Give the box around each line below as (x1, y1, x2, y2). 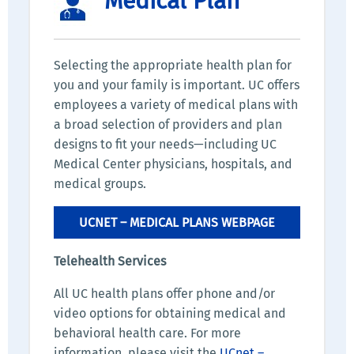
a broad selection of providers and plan (54, 117, 282, 133)
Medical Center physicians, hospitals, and (54, 156, 292, 172)
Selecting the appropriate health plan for (54, 58, 292, 73)
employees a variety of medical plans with (54, 97, 298, 113)
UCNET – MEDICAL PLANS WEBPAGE (79, 215, 275, 231)
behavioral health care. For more (54, 326, 241, 341)
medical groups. (54, 176, 146, 192)
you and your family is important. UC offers (54, 77, 299, 93)
